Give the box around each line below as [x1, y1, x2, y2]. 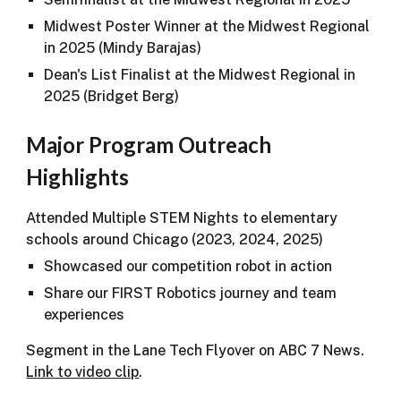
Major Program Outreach [26, 132, 272, 158]
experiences [44, 306, 125, 323]
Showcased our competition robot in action [44, 258, 333, 275]
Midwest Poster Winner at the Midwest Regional [44, 18, 371, 35]
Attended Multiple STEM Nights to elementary [26, 209, 338, 226]
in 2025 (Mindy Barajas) [44, 39, 202, 56]
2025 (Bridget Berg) [44, 88, 180, 105]
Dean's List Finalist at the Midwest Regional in [44, 66, 356, 83]
